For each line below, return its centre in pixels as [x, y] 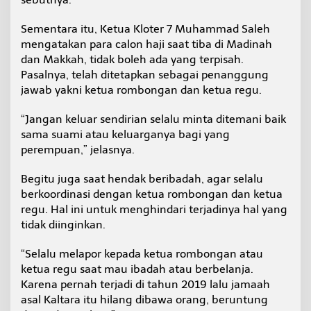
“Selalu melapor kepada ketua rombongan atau [142, 254]
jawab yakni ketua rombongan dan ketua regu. [141, 90]
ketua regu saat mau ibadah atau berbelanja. [137, 269]
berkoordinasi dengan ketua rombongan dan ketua [152, 194]
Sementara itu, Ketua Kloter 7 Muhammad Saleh [145, 29]
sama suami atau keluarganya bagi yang [125, 135]
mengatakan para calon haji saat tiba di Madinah [146, 44]
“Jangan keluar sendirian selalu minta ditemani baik [153, 119]
